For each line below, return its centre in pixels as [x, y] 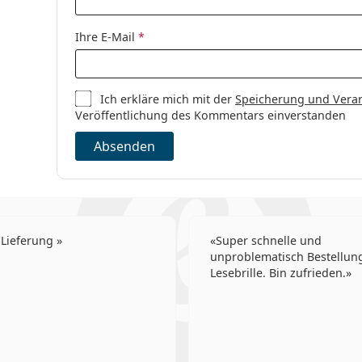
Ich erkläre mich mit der [168, 99]
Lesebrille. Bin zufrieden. [278, 273]
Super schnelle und [269, 240]
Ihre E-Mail [106, 37]
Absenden [124, 146]
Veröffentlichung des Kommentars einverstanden [210, 115]
